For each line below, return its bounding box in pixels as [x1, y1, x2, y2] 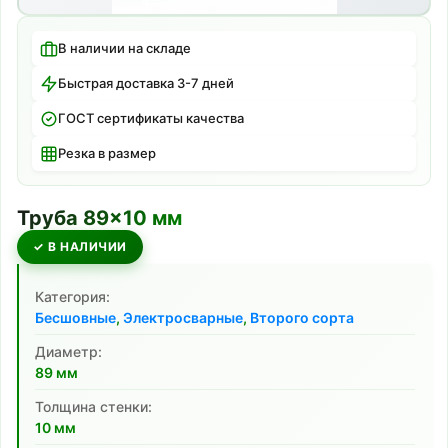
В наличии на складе [58, 40, 191, 56]
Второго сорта [250, 309, 354, 326]
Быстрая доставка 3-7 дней [58, 75, 234, 91]
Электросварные [123, 309, 243, 326]
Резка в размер [58, 145, 156, 161]
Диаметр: [35, 343, 102, 360]
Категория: [35, 288, 110, 305]
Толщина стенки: [35, 398, 152, 415]
